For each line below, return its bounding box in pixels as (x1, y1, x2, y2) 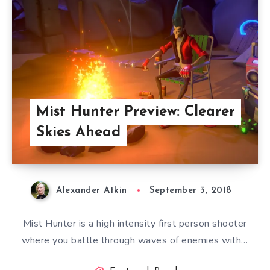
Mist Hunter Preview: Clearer (36, 105, 235, 119)
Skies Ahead (36, 125, 121, 140)
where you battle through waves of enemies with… (22, 234, 248, 248)
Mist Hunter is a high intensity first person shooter (22, 217, 247, 231)
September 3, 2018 (149, 186, 232, 195)
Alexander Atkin (56, 186, 127, 195)
